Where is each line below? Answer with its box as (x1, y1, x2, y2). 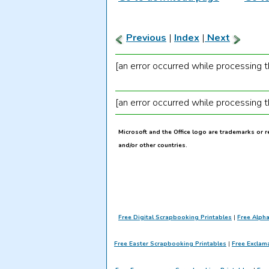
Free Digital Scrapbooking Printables (118, 213, 232, 222)
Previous (126, 31, 166, 45)
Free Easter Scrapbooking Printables (114, 240, 226, 249)
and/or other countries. (118, 141, 187, 150)
